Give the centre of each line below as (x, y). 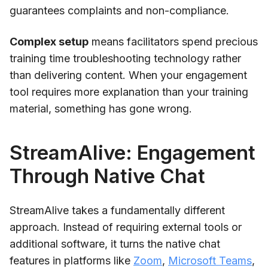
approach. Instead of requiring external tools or (126, 227)
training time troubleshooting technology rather (125, 58)
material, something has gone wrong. (101, 108)
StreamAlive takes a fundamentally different (117, 210)
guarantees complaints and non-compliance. (119, 10)
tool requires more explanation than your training (129, 92)
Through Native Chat (107, 176)
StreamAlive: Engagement (133, 152)
